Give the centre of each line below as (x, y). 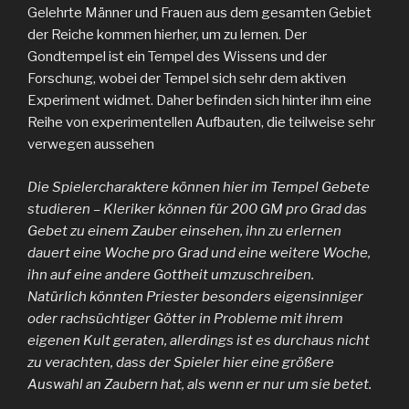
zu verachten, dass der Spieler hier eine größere (181, 362)
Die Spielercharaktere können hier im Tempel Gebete (199, 187)
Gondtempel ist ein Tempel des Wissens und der (177, 57)
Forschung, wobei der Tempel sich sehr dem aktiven (187, 79)
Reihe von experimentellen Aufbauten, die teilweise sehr (201, 123)
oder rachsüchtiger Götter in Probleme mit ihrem (185, 318)
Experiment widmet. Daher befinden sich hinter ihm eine (199, 101)
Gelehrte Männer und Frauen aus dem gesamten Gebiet (199, 13)
